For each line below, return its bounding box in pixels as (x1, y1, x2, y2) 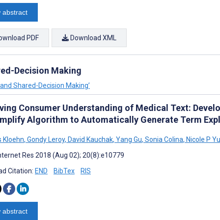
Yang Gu (114, 136, 142, 143)
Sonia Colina (143, 136, 183, 143)
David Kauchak (66, 136, 113, 143)
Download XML (69, 34, 116, 42)
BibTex (54, 167, 75, 175)
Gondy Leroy (26, 136, 65, 143)
